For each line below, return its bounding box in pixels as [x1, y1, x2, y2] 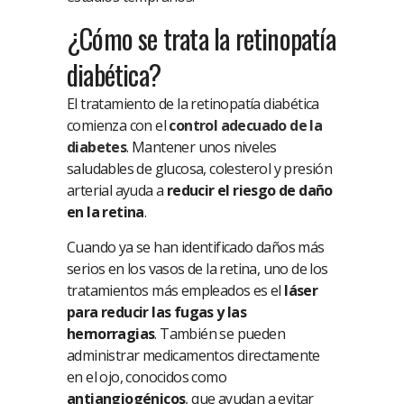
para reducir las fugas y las [67, 302, 247, 323]
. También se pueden [154, 324, 286, 344]
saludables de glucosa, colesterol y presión [67, 159, 333, 179]
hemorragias [67, 324, 155, 344]
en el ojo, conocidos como [67, 367, 226, 388]
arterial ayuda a [67, 180, 167, 201]
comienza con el [67, 115, 170, 136]
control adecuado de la [169, 115, 323, 136]
